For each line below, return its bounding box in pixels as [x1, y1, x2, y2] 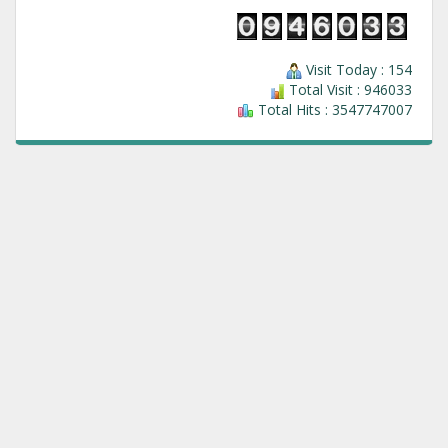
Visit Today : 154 [302, 60, 412, 79]
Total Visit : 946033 [285, 80, 412, 99]
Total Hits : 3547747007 [254, 100, 412, 119]
